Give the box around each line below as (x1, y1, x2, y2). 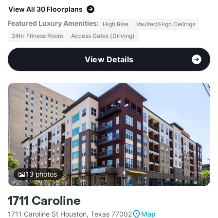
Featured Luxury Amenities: (8, 19, 99, 28)
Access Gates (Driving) (71, 32, 135, 40)
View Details (85, 54, 133, 65)
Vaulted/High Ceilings (136, 20, 195, 28)
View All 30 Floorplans (8, 5, 83, 14)
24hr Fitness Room (12, 32, 63, 40)
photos (33, 170, 57, 179)
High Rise (103, 20, 128, 28)
